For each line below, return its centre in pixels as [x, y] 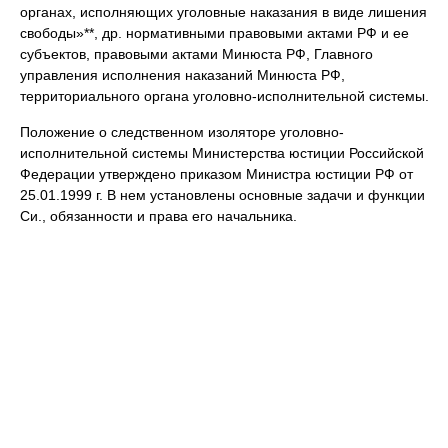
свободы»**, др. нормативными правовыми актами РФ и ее [214, 33]
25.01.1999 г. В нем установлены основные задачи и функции [222, 195]
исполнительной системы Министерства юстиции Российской [222, 153]
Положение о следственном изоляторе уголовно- [182, 132]
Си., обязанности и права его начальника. [158, 216]
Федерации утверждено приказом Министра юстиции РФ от [216, 174]
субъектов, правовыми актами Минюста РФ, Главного [196, 54]
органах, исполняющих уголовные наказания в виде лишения [223, 12]
